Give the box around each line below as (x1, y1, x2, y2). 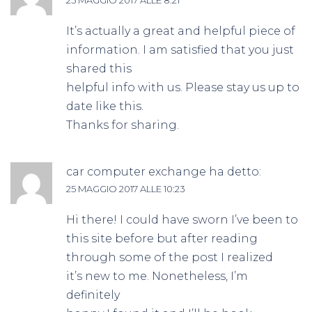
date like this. (66, 99, 143, 113)
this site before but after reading (66, 231, 258, 245)
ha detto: (209, 164, 261, 178)
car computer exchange (66, 164, 206, 178)
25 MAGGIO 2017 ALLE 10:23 (66, 182, 185, 194)
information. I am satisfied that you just (66, 42, 294, 56)
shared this (66, 61, 132, 75)
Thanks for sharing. (66, 118, 179, 132)
